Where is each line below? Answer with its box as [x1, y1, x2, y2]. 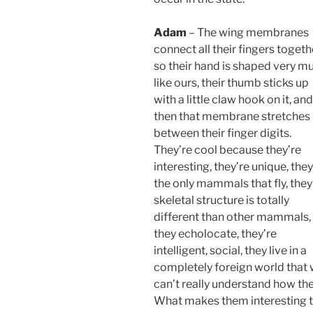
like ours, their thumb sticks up [154, 76, 309, 90]
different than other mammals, [154, 210, 311, 224]
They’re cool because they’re [154, 143, 301, 157]
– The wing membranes [187, 26, 309, 40]
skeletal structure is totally [154, 194, 289, 208]
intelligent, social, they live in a [154, 244, 307, 258]
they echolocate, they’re [154, 227, 277, 241]
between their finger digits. [154, 126, 291, 140]
